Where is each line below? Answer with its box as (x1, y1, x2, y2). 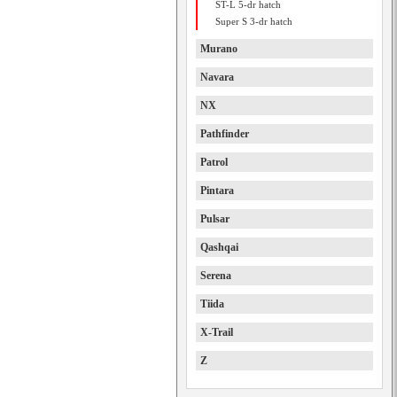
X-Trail (200, 326, 233, 339)
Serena (200, 269, 231, 282)
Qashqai (200, 241, 238, 253)
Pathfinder (200, 128, 249, 140)
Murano (200, 43, 237, 55)
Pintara (200, 184, 234, 197)
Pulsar (200, 213, 230, 225)
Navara (200, 71, 234, 83)
